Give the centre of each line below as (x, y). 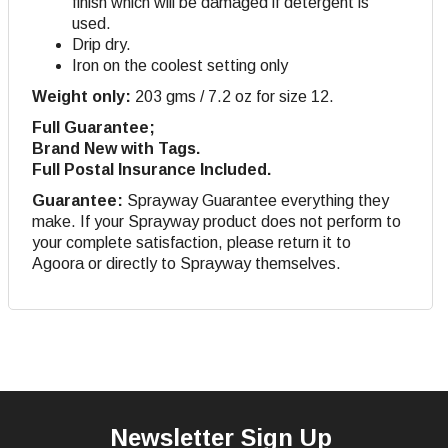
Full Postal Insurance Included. (151, 170)
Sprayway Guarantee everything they (256, 201)
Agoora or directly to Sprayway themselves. (186, 264)
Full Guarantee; (93, 128)
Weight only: (81, 97)
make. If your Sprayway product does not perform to (216, 222)
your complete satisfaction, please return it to (191, 243)
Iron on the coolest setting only (180, 66)
